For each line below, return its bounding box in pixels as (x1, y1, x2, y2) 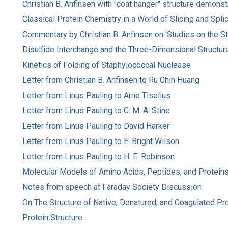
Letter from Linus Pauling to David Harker (22, 121, 169, 131)
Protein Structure (22, 212, 82, 222)
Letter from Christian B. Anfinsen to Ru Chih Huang (22, 75, 199, 85)
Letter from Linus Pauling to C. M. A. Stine (22, 105, 170, 116)
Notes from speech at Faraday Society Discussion (22, 182, 202, 192)
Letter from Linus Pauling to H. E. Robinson (22, 151, 175, 161)
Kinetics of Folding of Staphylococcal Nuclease (22, 60, 191, 70)
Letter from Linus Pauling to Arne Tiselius (22, 90, 170, 100)
